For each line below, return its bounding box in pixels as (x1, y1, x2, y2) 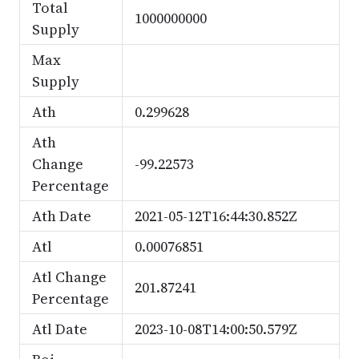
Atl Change (31, 267, 107, 287)
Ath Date (31, 206, 91, 226)
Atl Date (31, 319, 87, 339)
